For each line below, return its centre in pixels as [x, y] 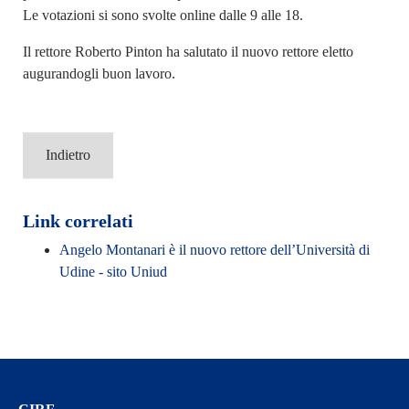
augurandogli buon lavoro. [99, 74]
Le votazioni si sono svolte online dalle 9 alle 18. [163, 16]
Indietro [68, 155]
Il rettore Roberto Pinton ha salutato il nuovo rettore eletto [188, 52]
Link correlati [78, 221]
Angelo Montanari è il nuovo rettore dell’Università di [214, 250]
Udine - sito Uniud [113, 272]
